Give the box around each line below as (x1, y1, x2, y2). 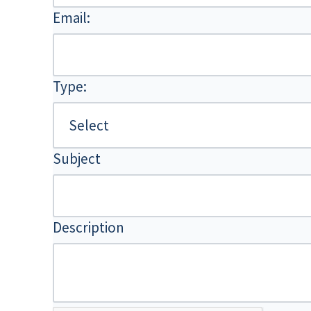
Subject (53, 149, 101, 168)
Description (53, 217, 124, 237)
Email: (53, 8, 90, 27)
